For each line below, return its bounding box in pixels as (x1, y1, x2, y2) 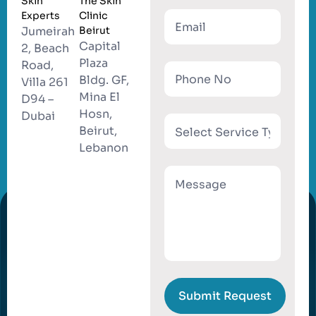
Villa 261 (21, 75, 68, 90)
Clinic (78, 9, 107, 23)
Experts (21, 9, 60, 23)
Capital (78, 39, 121, 54)
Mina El (78, 90, 120, 105)
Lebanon (78, 140, 128, 156)
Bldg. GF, (78, 73, 129, 88)
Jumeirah (21, 24, 75, 39)
